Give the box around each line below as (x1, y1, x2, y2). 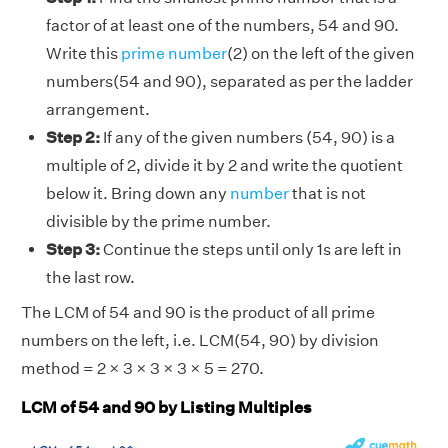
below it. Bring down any (46, 183, 230, 203)
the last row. (46, 267, 135, 287)
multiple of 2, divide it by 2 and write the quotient (46, 155, 403, 175)
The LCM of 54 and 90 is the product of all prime (21, 302, 375, 322)
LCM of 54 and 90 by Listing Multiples (21, 397, 312, 417)
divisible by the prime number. (46, 211, 271, 231)
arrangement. (46, 99, 150, 119)
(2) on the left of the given (227, 43, 415, 63)
